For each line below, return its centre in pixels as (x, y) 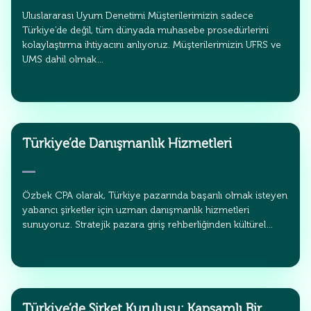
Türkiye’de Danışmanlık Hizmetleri (127, 143)
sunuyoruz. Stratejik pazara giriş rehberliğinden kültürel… (148, 224)
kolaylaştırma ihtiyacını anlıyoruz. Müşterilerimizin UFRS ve (152, 44)
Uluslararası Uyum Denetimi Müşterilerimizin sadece (138, 15)
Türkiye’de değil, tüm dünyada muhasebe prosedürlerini (145, 30)
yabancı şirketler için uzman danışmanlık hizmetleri (136, 210)
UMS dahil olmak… (63, 59)
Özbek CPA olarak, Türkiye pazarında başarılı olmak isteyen (155, 195)
